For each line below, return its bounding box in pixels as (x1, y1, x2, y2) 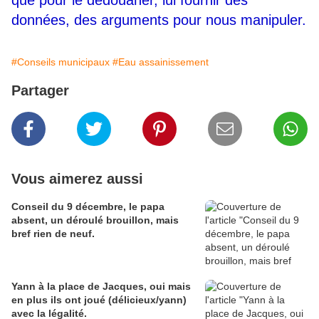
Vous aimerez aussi (11, 171, 143, 187)
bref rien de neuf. (11, 228, 95, 240)
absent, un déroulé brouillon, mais (11, 214, 179, 226)
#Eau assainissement (113, 56, 209, 68)
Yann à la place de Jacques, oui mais (11, 281, 150, 293)
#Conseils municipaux (11, 56, 110, 68)
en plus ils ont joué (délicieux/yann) (11, 294, 187, 306)
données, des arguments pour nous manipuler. (11, 12, 306, 28)
